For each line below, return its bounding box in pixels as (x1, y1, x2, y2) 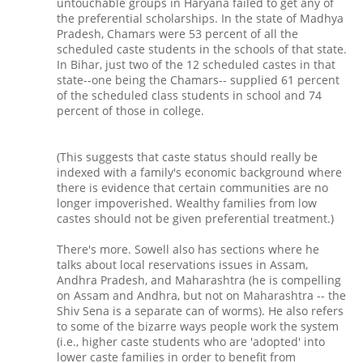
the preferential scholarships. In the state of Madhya (57, 11, 344, 27)
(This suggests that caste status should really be (57, 149, 318, 165)
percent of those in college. (57, 103, 204, 119)
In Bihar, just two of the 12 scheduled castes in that (57, 57, 335, 73)
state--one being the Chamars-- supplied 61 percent (57, 72, 340, 88)
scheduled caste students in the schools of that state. (57, 41, 347, 58)
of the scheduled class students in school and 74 (57, 88, 322, 104)
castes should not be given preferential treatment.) (57, 211, 334, 227)
